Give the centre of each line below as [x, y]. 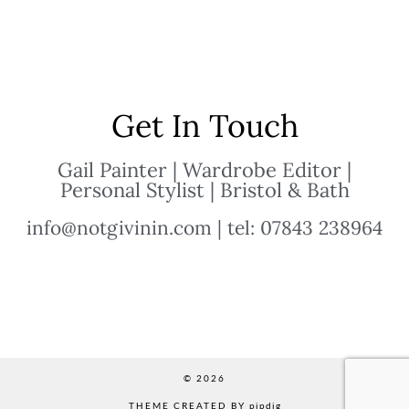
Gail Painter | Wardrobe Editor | [204, 170]
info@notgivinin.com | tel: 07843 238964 [204, 228]
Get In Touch [204, 126]
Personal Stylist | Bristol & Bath [204, 190]
